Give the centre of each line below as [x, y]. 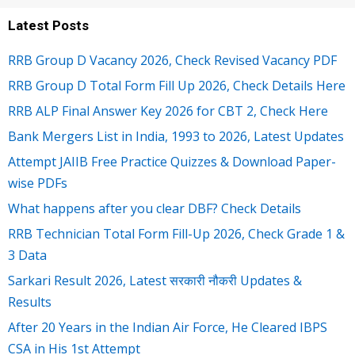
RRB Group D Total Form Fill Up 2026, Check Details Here [177, 86]
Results [30, 302]
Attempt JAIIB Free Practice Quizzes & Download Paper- [172, 162]
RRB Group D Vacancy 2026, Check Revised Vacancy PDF [172, 61]
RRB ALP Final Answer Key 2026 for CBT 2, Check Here [168, 111]
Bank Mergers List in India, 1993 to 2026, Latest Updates [176, 137]
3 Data [27, 256]
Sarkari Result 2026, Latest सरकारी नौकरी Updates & [155, 281]
